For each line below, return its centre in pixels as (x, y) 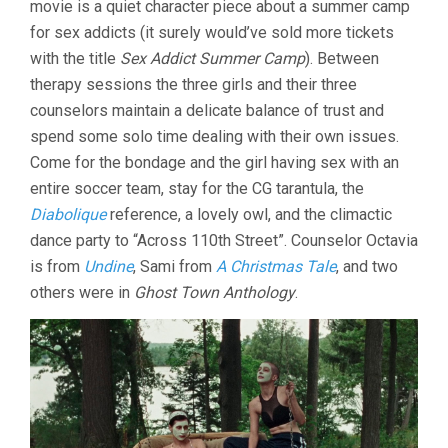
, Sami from (174, 266)
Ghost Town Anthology (214, 292)
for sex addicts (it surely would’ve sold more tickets (212, 32)
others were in (82, 292)
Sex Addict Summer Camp (212, 58)
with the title (75, 58)
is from (57, 266)
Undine (108, 266)
